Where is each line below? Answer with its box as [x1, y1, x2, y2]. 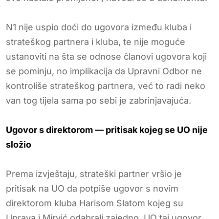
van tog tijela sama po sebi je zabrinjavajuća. [6, 95, 191, 106]
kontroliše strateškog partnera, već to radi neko [6, 80, 205, 91]
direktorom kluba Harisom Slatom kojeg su [6, 197, 183, 208]
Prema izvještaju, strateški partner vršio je [6, 168, 182, 179]
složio [6, 139, 31, 150]
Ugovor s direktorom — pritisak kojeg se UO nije [6, 124, 208, 135]
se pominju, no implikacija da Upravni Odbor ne [6, 66, 202, 76]
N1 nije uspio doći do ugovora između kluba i [6, 22, 192, 32]
